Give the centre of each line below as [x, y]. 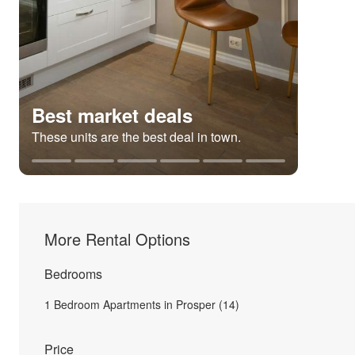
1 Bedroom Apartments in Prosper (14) [142, 304]
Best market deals [112, 115]
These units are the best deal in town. [136, 137]
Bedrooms [73, 274]
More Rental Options [117, 239]
